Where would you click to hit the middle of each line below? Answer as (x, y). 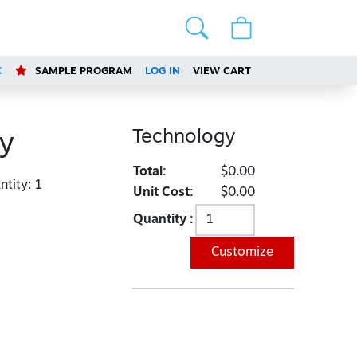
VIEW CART (222, 71)
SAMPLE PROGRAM (82, 71)
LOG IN (163, 71)
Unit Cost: (163, 193)
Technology (183, 138)
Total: (149, 172)
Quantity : (163, 220)
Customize (242, 253)
